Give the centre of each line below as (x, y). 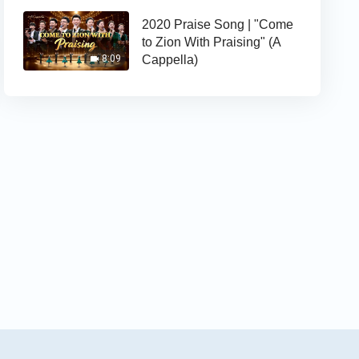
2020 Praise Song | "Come (218, 24)
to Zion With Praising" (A (212, 42)
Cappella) (170, 59)
